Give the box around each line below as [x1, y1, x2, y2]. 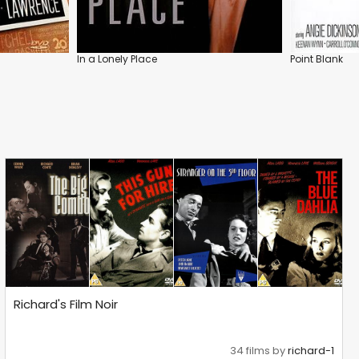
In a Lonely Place [77, 51, 157, 66]
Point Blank [290, 51, 343, 66]
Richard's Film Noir [14, 296, 119, 313]
